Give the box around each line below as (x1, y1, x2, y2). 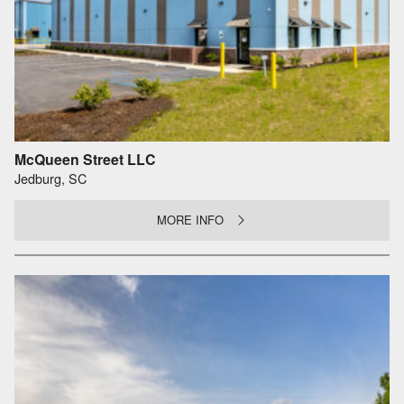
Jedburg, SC (14, 169, 87, 188)
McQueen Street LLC (14, 148, 155, 170)
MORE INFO (157, 211, 225, 229)
